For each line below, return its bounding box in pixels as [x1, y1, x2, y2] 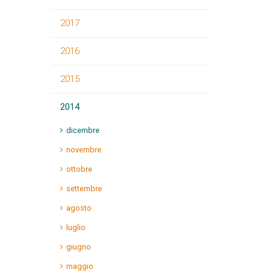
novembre [66, 145, 101, 154]
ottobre [66, 165, 92, 174]
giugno [66, 242, 91, 251]
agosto [66, 203, 92, 212]
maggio [66, 262, 93, 271]
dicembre [66, 126, 100, 135]
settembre [66, 184, 102, 193]
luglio [66, 223, 86, 232]
